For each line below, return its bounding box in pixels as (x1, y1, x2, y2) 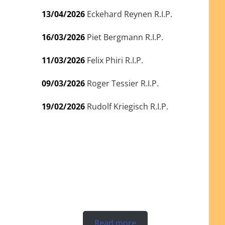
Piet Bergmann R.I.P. (86, 31, 163, 43)
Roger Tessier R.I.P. (86, 77, 159, 89)
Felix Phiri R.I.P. (86, 54, 143, 66)
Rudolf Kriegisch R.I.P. (86, 100, 168, 112)
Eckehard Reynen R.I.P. (86, 8, 172, 20)
